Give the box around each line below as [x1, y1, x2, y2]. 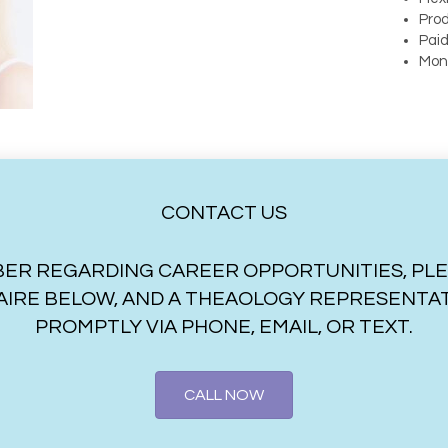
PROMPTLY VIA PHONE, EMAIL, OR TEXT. [35, 317, 413, 338]
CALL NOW [184, 387, 264, 404]
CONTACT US [161, 203, 287, 224]
